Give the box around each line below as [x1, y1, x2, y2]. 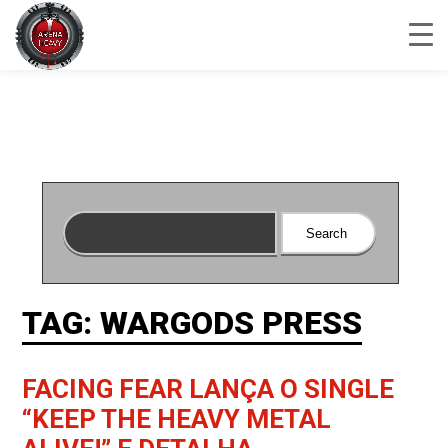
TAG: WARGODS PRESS [22, 304, 363, 342]
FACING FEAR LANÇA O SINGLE [22, 374, 395, 404]
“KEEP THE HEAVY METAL [22, 404, 332, 434]
